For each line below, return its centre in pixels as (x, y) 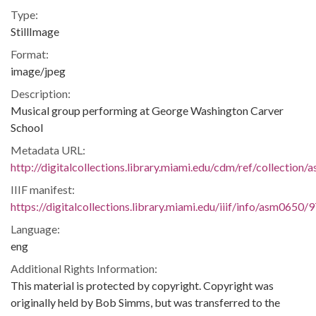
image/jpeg (38, 71)
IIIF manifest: (43, 189)
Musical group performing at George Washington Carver (147, 110)
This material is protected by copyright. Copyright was (142, 285)
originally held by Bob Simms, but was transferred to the (145, 302)
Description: (41, 93)
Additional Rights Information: (84, 268)
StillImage (35, 31)
